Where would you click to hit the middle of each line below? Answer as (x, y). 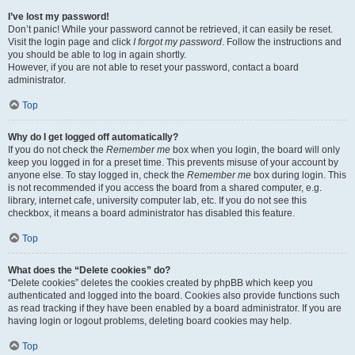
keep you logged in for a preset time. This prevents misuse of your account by (173, 162)
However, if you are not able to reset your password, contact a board (153, 67)
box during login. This (299, 175)
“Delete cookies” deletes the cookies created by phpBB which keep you (160, 283)
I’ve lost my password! (59, 17)
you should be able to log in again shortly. (97, 55)
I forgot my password (177, 42)
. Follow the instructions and (282, 42)
